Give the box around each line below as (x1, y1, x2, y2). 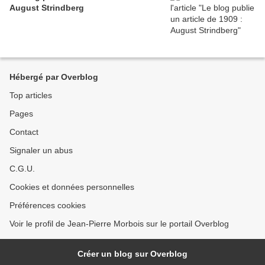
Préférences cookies (9, 201, 86, 210)
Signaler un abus (9, 146, 73, 155)
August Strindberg (9, 3, 84, 12)
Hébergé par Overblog (9, 72, 98, 82)
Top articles (9, 91, 52, 100)
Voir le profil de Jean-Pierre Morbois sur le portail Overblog (9, 219, 229, 228)
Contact (9, 127, 38, 137)
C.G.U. (9, 164, 35, 173)
